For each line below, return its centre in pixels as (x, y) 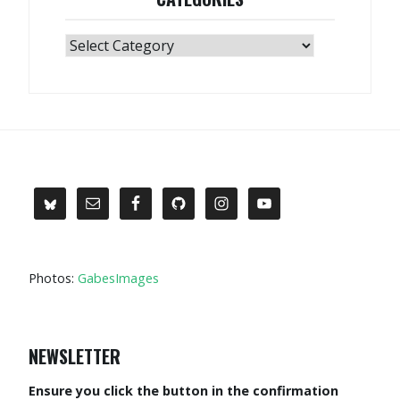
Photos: (53, 279)
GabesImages (118, 279)
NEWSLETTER (75, 357)
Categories (96, 43)
